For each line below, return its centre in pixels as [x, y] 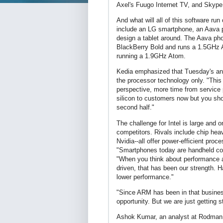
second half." [135, 108]
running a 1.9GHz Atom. [151, 56]
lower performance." [145, 177]
